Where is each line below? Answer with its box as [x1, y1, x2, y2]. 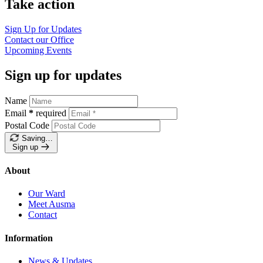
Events [46, 45, 72, 56]
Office [50, 35, 74, 45]
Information [5, 232, 53, 243]
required [36, 107, 66, 118]
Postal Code [5, 120, 49, 130]
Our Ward [28, 188, 65, 199]
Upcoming [5, 45, 46, 56]
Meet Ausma [28, 199, 75, 210]
